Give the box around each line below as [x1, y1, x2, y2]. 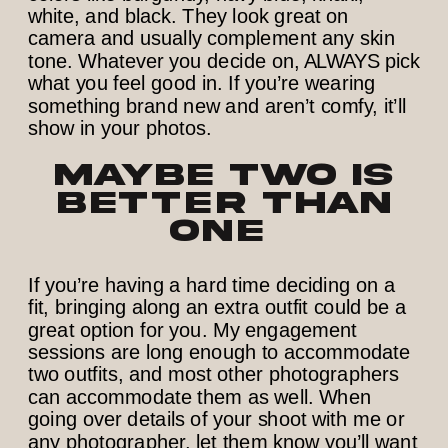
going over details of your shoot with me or [28, 407, 405, 431]
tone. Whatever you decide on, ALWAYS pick [28, 49, 421, 72]
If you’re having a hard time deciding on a [28, 273, 395, 296]
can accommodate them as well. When [28, 385, 372, 408]
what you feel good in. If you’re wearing [28, 71, 376, 95]
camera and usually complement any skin [28, 27, 395, 50]
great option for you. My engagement [28, 318, 358, 341]
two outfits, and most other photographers [28, 363, 400, 386]
